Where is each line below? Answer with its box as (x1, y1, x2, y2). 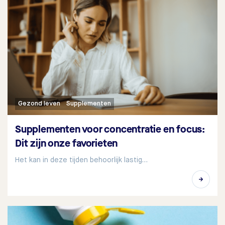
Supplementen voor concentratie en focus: (15, 122, 205, 136)
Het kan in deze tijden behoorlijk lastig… (15, 156, 148, 164)
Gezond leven (18, 100, 60, 107)
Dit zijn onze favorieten (15, 136, 118, 150)
